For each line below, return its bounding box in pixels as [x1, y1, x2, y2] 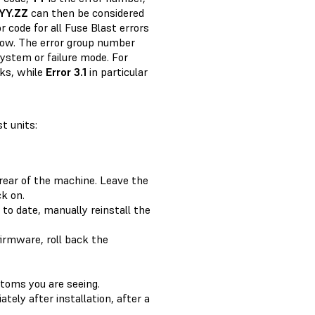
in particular [86, 65, 148, 79]
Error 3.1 [46, 65, 86, 79]
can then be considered [28, 6, 144, 20]
